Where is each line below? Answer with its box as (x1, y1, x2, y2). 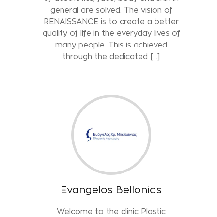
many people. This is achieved (55, 40, 168, 49)
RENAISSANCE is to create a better (44, 17, 179, 26)
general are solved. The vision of (50, 5, 172, 14)
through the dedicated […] (62, 52, 160, 61)
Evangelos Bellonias (61, 184, 162, 195)
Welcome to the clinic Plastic (57, 207, 166, 216)
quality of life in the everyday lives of (42, 29, 180, 37)
